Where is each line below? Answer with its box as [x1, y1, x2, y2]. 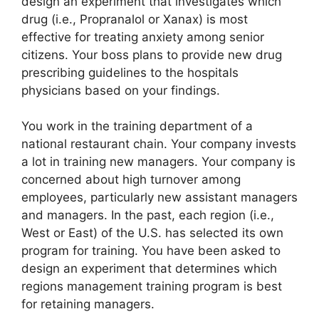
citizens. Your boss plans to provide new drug [21, 47, 282, 62]
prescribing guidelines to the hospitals [21, 65, 239, 80]
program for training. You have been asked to [21, 244, 281, 258]
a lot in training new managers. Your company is [21, 155, 296, 169]
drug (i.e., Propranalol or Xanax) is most [21, 11, 248, 26]
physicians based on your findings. [21, 83, 220, 98]
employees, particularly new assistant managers [21, 190, 298, 205]
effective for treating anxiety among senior [21, 29, 264, 44]
